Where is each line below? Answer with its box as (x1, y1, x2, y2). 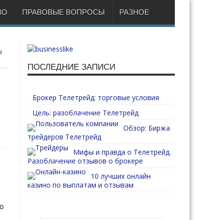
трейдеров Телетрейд (27, 132, 101, 141)
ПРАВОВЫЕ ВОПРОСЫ (22, 8, 105, 16)
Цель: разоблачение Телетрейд (32, 108, 138, 117)
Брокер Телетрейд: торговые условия (32, 93, 159, 102)
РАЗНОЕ (119, 8, 149, 16)
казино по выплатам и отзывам (27, 180, 134, 190)
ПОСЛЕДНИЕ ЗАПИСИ (27, 62, 115, 72)
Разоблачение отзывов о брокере (27, 156, 143, 165)
